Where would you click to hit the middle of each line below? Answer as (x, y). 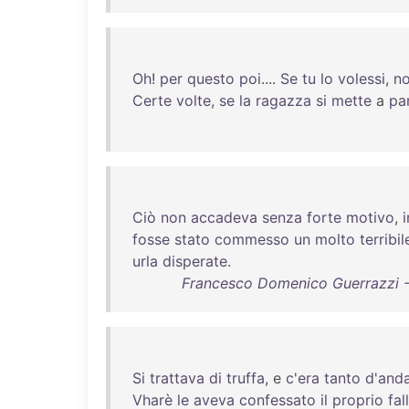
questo (211, 79)
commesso (252, 239)
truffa (246, 378)
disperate (195, 261)
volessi (362, 79)
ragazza (283, 100)
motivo (370, 217)
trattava (177, 378)
